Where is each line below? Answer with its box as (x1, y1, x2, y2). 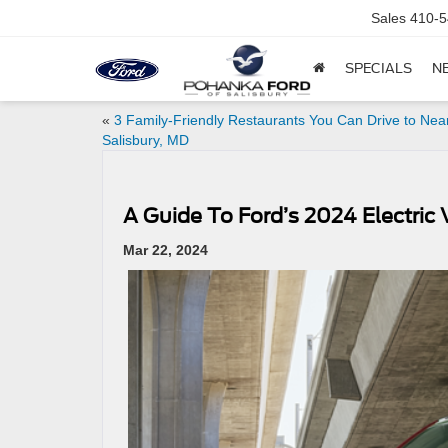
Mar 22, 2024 (123, 242, 208, 258)
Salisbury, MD (102, 132, 189, 148)
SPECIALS (345, 61, 412, 77)
